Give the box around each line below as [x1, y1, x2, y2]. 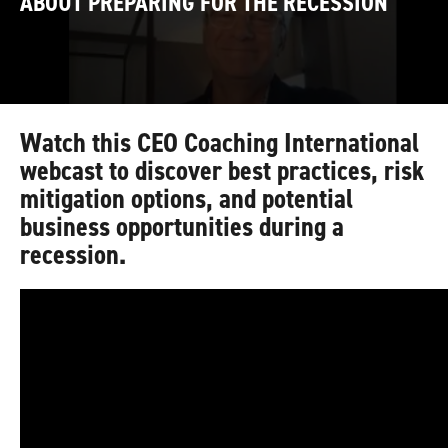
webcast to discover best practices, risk [20, 153, 424, 189]
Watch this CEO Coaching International [20, 125, 419, 161]
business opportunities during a [20, 209, 344, 245]
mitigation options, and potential [20, 181, 353, 217]
